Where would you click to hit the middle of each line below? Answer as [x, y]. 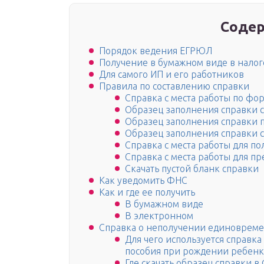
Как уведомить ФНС [143, 181]
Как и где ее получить [147, 192]
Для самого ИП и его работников [171, 75]
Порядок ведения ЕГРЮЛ [156, 51]
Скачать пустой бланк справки [192, 169]
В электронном [159, 216]
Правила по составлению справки [174, 86]
